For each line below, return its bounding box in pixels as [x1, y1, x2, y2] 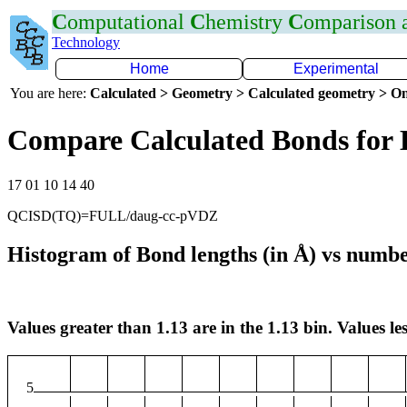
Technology [52, 35, 120, 50]
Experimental [293, 61, 379, 76]
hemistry [205, 10, 288, 34]
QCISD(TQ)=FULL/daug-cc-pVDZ [7, 207, 218, 223]
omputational [67, 10, 190, 34]
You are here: [10, 85, 90, 101]
